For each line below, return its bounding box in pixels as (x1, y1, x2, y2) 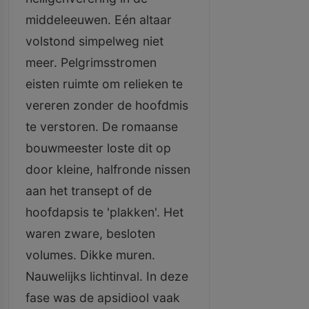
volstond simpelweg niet (26, 34, 163, 48)
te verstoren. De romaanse (26, 119, 178, 134)
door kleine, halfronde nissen (26, 162, 190, 177)
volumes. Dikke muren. (26, 248, 155, 262)
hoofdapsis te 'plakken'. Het (26, 205, 183, 219)
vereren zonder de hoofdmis (26, 98, 188, 112)
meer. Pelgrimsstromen (26, 55, 157, 70)
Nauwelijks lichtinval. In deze (26, 269, 188, 283)
